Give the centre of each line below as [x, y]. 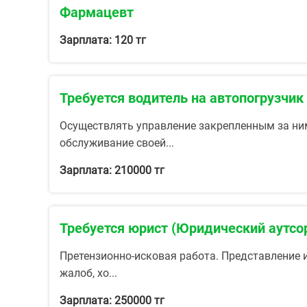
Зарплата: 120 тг [103, 40]
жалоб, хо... [88, 273]
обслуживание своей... [117, 143]
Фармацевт [97, 12]
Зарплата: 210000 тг [112, 170]
